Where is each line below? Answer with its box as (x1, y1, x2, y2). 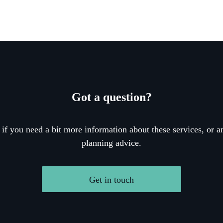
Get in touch (89, 174, 134, 185)
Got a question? (71, 90, 152, 104)
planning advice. (82, 137, 141, 148)
